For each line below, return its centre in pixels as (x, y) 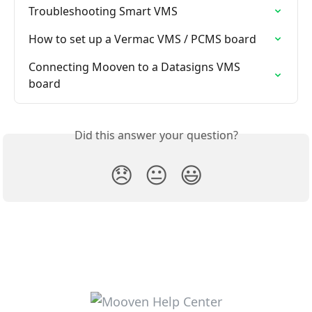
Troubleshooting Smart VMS (103, 11)
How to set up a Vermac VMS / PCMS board (142, 39)
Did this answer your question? (156, 135)
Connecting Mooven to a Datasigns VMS (136, 67)
